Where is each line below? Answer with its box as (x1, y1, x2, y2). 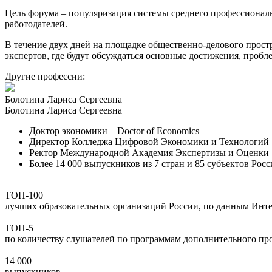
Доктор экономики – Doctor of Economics (29, 125, 199, 136)
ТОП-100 (5, 189, 43, 200)
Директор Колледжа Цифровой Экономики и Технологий (29, 136, 269, 147)
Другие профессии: (5, 70, 85, 81)
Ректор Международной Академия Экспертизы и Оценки (29, 147, 269, 158)
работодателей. (5, 18, 67, 29)
